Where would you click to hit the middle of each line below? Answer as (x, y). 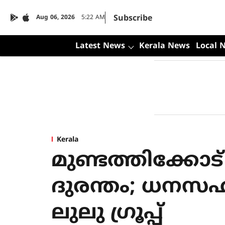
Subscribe (133, 19)
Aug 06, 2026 (55, 18)
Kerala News (164, 46)
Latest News (100, 46)
